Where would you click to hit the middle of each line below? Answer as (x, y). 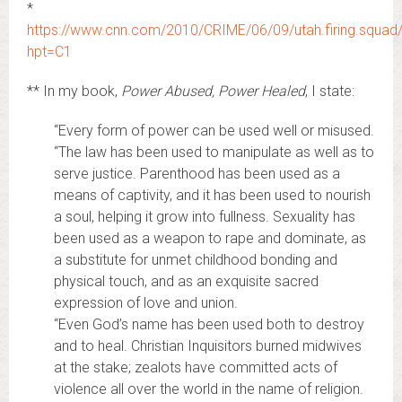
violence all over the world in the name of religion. (209, 389)
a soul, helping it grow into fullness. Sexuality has (205, 217)
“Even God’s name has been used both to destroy (209, 324)
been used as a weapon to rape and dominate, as (210, 238)
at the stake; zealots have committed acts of (196, 367)
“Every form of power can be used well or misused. (214, 131)
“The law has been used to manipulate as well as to (214, 152)
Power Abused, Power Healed (213, 91)
